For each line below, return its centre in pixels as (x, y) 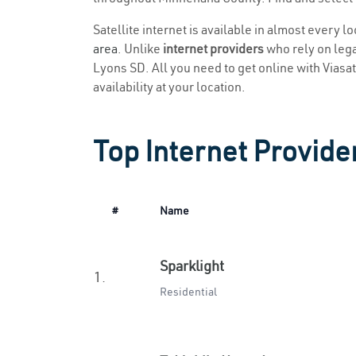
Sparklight (192, 266)
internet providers (213, 48)
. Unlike (140, 48)
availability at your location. (169, 87)
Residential (188, 292)
